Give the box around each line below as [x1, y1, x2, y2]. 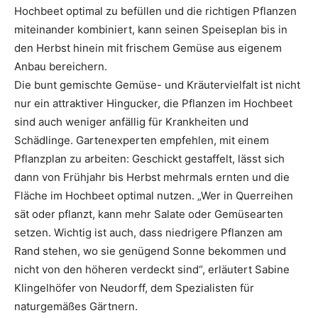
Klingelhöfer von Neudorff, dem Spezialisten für [14, 280, 254, 295]
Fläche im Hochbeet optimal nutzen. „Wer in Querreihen [14, 188, 293, 202]
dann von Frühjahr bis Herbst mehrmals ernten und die [14, 170, 290, 184]
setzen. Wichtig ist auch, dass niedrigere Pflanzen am [14, 225, 283, 239]
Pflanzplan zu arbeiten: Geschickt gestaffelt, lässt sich [14, 151, 285, 165]
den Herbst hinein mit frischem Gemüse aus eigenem [14, 40, 282, 55]
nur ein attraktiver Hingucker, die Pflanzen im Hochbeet [14, 96, 292, 110]
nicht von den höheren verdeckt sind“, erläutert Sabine [14, 262, 290, 276]
